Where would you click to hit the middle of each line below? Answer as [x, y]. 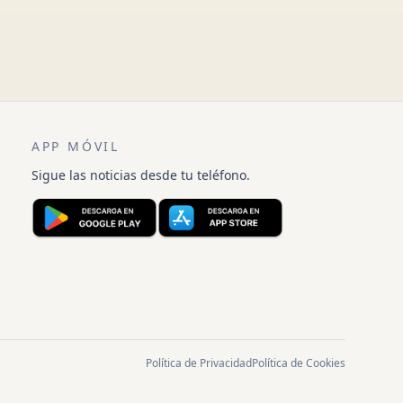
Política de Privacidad [199, 363]
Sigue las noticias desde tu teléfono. [140, 175]
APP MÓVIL [76, 146]
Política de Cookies [299, 363]
